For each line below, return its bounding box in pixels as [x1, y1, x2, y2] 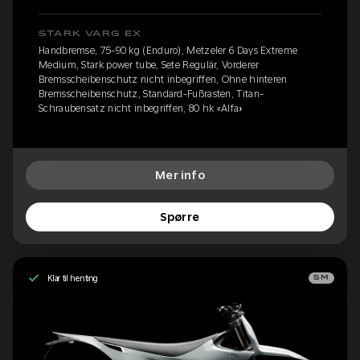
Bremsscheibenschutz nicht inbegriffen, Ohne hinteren [39, 74, 288, 86]
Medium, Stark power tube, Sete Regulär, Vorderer [39, 59, 260, 72]
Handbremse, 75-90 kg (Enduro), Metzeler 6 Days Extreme [39, 45, 298, 57]
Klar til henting [47, 272, 99, 283]
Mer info [155, 169, 205, 182]
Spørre [160, 211, 200, 224]
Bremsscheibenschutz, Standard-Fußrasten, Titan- [39, 88, 264, 100]
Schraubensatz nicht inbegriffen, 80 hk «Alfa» [39, 103, 243, 115]
